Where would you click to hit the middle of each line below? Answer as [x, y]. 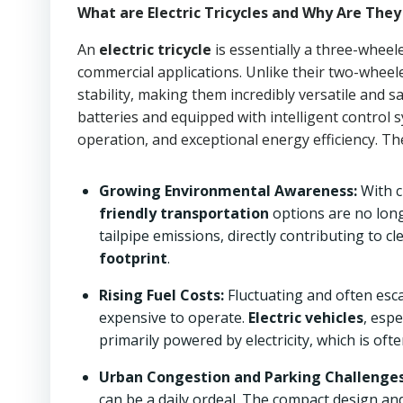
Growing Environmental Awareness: [228, 191]
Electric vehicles [306, 318]
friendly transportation [184, 213]
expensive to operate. [174, 318]
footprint [133, 258]
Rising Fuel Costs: [161, 295]
